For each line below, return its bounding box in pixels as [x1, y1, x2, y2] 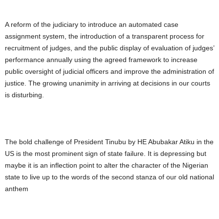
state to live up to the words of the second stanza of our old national [5, 173, 214, 181]
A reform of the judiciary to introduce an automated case [5, 21, 178, 29]
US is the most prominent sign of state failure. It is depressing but [5, 150, 206, 158]
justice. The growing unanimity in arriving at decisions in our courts [5, 79, 210, 88]
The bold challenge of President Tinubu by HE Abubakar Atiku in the [5, 138, 214, 146]
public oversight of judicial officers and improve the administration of [5, 67, 214, 76]
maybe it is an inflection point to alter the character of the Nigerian [5, 161, 208, 170]
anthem [5, 185, 28, 193]
